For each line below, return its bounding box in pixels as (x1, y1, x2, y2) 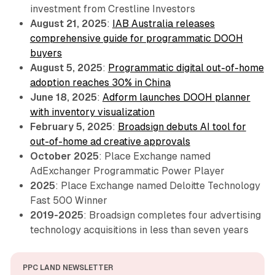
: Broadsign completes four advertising (83, 209, 261, 221)
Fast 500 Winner (29, 194, 107, 206)
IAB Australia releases (112, 17, 215, 29)
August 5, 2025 (29, 61, 103, 74)
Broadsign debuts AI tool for (117, 120, 246, 133)
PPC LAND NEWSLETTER (22, 263, 113, 272)
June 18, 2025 (29, 91, 97, 103)
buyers (29, 47, 62, 59)
